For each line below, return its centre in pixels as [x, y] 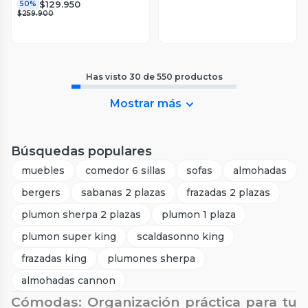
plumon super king [69, 237]
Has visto [107, 77]
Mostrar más [146, 104]
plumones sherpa [151, 259]
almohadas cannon [68, 281]
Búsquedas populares [81, 152]
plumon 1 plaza [199, 215]
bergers [41, 193]
